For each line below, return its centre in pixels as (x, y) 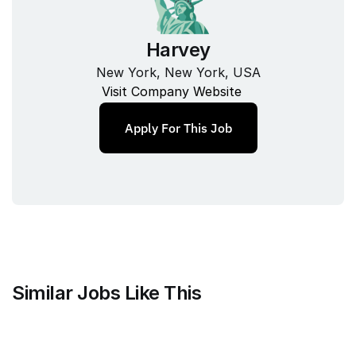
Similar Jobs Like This (106, 293)
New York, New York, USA (178, 72)
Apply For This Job (178, 128)
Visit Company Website (172, 91)
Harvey (178, 49)
